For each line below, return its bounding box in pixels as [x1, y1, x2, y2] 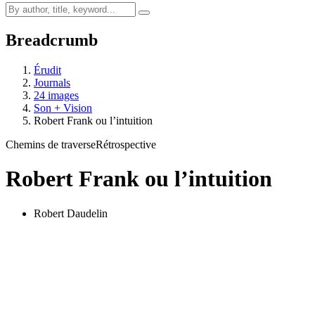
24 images [34, 89, 79, 101]
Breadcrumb [6, 30, 98, 49]
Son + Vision [34, 101, 92, 114]
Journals [34, 76, 70, 89]
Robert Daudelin [34, 207, 108, 219]
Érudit [34, 63, 61, 76]
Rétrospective [96, 138, 156, 150]
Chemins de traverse [6, 138, 96, 150]
